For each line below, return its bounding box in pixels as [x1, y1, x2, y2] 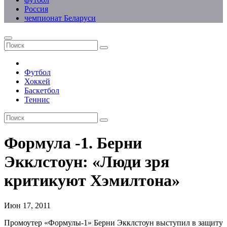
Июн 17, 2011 [4, 201, 51, 210]
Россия [24, 5, 48, 13]
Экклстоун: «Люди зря [4, 153, 169, 171]
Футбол [24, 68, 51, 77]
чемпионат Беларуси [24, 14, 96, 22]
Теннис [24, 95, 50, 104]
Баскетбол [24, 86, 59, 95]
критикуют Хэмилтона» [4, 171, 180, 190]
